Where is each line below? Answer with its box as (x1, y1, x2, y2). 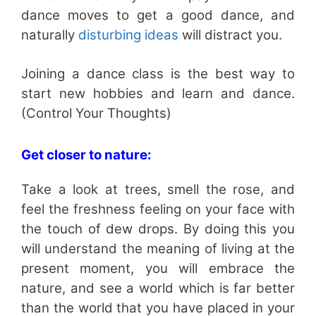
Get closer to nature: (21, 146, 152, 163)
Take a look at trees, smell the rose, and (21, 181, 295, 197)
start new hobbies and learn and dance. (21, 85, 295, 102)
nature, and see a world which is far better (21, 279, 295, 296)
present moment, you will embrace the (21, 260, 295, 276)
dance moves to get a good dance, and (21, 6, 295, 23)
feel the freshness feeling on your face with (21, 200, 295, 217)
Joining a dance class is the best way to (21, 65, 295, 82)
